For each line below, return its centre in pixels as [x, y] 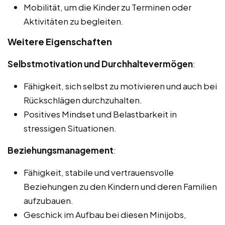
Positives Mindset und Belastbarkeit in [100, 114]
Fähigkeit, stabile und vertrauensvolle [99, 173]
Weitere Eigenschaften [60, 42]
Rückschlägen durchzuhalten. [83, 100]
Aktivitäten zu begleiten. [74, 21]
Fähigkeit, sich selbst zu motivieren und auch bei [120, 86]
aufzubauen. [48, 201]
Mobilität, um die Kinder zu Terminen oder [107, 7]
